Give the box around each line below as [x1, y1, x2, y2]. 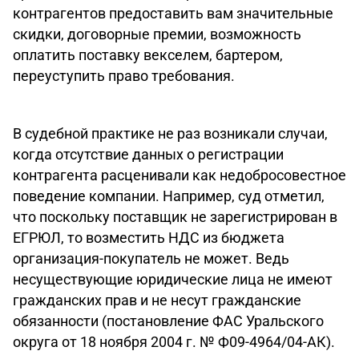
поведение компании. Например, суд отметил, [13, 188, 325, 204]
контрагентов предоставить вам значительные [13, 5, 333, 22]
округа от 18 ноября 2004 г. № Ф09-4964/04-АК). [13, 333, 335, 350]
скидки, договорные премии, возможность [13, 26, 301, 42]
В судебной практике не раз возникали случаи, [13, 125, 328, 142]
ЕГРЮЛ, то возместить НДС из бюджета [13, 229, 284, 246]
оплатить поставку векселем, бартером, [13, 46, 283, 63]
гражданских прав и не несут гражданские [13, 292, 301, 309]
